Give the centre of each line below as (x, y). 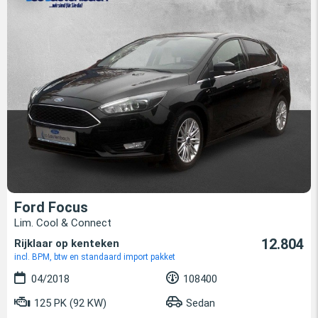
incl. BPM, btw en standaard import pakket (95, 257)
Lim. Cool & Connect (63, 223)
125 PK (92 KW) (69, 303)
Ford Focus (51, 207)
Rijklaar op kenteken (67, 243)
